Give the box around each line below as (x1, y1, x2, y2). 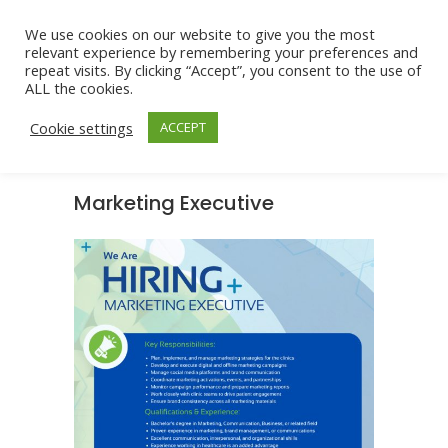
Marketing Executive (74, 189, 274, 217)
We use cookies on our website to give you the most (25, 24, 375, 44)
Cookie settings (30, 117, 133, 138)
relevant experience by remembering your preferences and (25, 42, 418, 62)
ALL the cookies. (25, 78, 133, 98)
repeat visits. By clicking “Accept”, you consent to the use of (25, 60, 421, 80)
